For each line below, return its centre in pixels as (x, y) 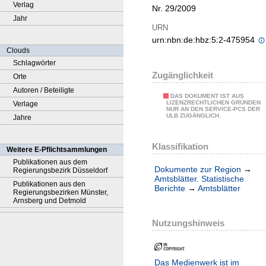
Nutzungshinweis (188, 223)
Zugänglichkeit (183, 75)
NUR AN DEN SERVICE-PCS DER (213, 109)
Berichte (170, 189)
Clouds (18, 50)
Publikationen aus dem (50, 162)
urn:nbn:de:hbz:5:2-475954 (205, 40)
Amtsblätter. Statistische (199, 179)
